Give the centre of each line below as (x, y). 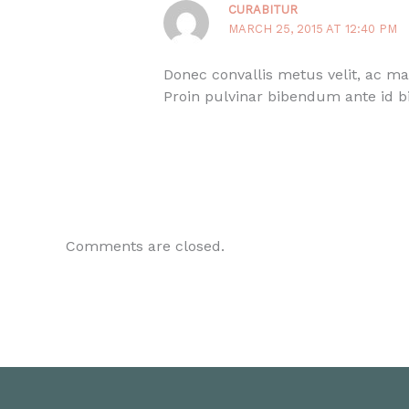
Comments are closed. (145, 246)
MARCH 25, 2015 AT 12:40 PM (313, 29)
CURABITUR (263, 10)
